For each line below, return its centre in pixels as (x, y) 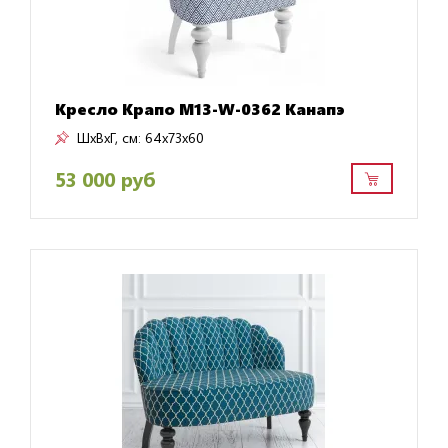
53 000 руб (104, 178)
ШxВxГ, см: (108, 138)
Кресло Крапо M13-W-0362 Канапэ (199, 109)
